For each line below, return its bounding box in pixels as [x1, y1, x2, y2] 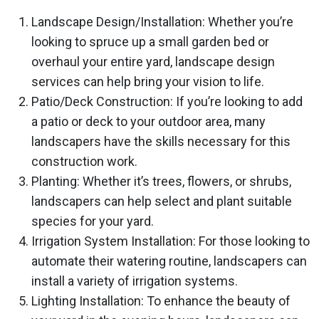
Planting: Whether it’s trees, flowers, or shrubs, [31, 174, 291, 189]
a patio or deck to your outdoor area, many [31, 114, 266, 129]
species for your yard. [31, 214, 154, 229]
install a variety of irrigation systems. [31, 273, 238, 288]
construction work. [31, 154, 137, 169]
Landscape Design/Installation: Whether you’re [31, 14, 293, 29]
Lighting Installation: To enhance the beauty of [31, 293, 291, 308]
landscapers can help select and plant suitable [31, 194, 292, 209]
